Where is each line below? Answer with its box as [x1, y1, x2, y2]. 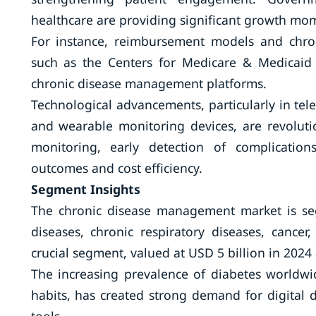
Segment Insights [30, 181, 140, 197]
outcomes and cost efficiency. [30, 159, 202, 176]
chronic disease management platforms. [30, 75, 267, 92]
